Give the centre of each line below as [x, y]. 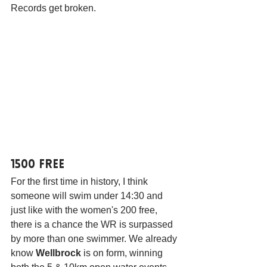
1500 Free [38, 165]
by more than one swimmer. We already [95, 238]
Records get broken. [53, 8]
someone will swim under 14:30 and [88, 195]
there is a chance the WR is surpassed [93, 224]
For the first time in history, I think [80, 181]
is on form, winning [123, 253]
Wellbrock [58, 253]
